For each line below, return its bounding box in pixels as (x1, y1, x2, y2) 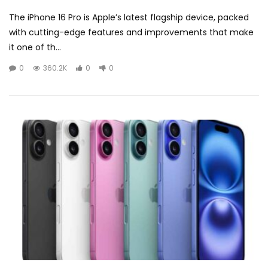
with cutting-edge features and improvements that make (9, 26, 254, 39)
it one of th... (9, 41, 61, 54)
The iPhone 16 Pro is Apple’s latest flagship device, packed (9, 11, 249, 24)
